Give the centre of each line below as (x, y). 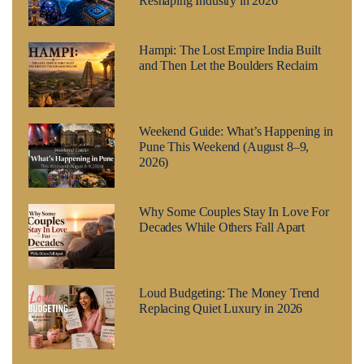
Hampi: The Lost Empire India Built (230, 50)
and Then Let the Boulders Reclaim (228, 66)
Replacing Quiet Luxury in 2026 (221, 308)
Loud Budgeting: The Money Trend (229, 292)
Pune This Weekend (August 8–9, (224, 146)
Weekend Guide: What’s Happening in (236, 131)
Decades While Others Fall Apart (222, 227)
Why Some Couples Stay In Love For (234, 212)
